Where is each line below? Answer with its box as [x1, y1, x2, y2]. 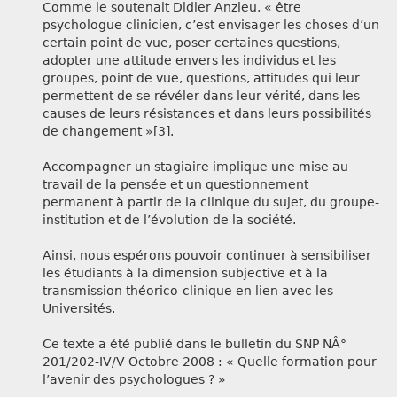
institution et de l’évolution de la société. [43, 213, 296, 228]
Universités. [43, 301, 115, 316]
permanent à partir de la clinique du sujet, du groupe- [43, 195, 379, 210]
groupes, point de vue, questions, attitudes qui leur [43, 71, 360, 86]
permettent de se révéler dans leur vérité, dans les [43, 89, 360, 104]
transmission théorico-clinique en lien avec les [43, 284, 333, 299]
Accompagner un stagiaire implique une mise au [43, 160, 348, 175]
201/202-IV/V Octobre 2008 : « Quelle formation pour [43, 354, 377, 370]
